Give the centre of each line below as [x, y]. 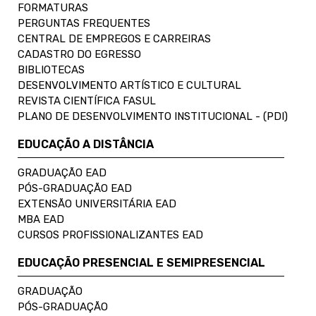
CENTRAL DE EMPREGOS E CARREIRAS [114, 38]
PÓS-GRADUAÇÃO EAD [75, 188]
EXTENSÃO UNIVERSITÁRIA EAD [97, 203]
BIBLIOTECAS [51, 69]
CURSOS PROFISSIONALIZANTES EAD [110, 235]
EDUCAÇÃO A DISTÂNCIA [86, 144]
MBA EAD [41, 219]
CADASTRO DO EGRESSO [79, 54]
